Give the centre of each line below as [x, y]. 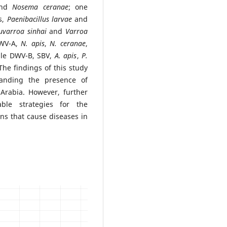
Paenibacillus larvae [39, 19]
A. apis [66, 55]
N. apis [33, 43]
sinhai [37, 31]
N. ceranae [68, 43]
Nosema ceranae [40, 7]
